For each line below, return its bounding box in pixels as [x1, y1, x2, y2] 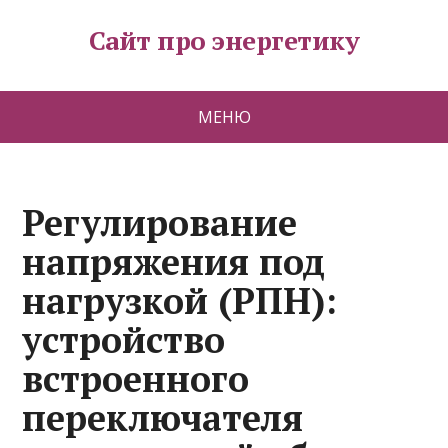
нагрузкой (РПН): [22, 277, 338, 324]
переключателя [22, 394, 304, 441]
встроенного [22, 355, 250, 402]
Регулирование [22, 199, 298, 246]
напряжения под [22, 238, 326, 285]
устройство [22, 316, 226, 363]
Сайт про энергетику [88, 23, 360, 57]
